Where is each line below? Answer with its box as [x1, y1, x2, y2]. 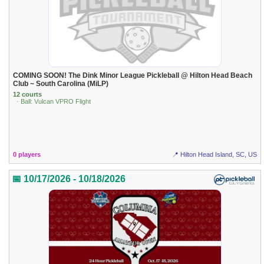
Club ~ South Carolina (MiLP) [13, 79, 109, 88]
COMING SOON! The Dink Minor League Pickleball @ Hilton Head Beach [13, 71, 253, 80]
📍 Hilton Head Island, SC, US [171, 150, 257, 158]
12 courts [13, 91, 42, 98]
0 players [13, 150, 41, 158]
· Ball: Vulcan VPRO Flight [16, 98, 91, 105]
